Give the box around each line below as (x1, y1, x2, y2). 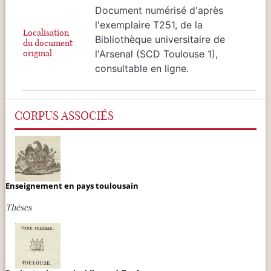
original (23, 47, 52, 59)
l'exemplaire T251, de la (95, 18, 203, 31)
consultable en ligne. (95, 62, 189, 74)
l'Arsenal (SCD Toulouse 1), (95, 47, 218, 60)
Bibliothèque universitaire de (95, 33, 225, 45)
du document (23, 37, 73, 48)
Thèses (5, 201, 31, 213)
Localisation (23, 27, 69, 38)
